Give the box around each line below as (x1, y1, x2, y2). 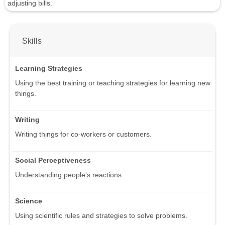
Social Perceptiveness (15, 156, 91, 165)
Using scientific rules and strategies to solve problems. (15, 211, 187, 220)
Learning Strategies (15, 64, 82, 73)
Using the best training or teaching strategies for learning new (15, 79, 210, 87)
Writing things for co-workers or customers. (15, 130, 152, 139)
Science (15, 197, 42, 205)
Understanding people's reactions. (15, 171, 124, 179)
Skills (22, 36, 42, 45)
